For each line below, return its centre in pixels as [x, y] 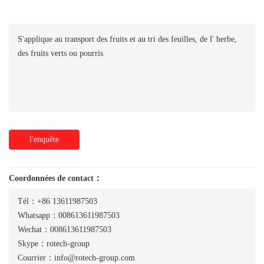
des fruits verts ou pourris [60, 53]
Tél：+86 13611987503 [57, 201]
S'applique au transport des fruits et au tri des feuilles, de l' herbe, [127, 39]
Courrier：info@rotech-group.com [76, 258]
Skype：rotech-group [54, 244]
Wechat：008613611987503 [65, 230]
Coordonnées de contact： [55, 178]
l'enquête [44, 139]
